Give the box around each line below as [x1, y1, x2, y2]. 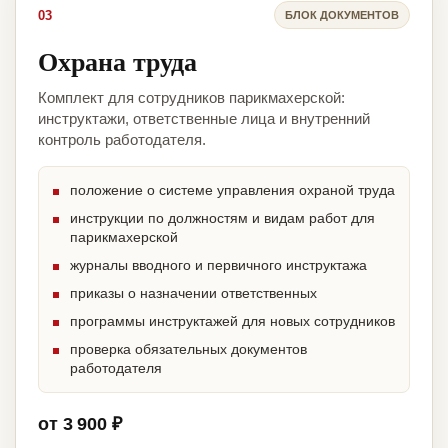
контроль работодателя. [38, 131, 206, 149]
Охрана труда [38, 42, 197, 81]
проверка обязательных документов [70, 341, 307, 358]
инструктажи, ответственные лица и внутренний [38, 110, 370, 128]
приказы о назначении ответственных [70, 285, 317, 302]
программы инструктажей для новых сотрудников [70, 313, 395, 330]
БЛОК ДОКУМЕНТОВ [285, 8, 399, 21]
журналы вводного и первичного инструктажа [70, 257, 367, 274]
